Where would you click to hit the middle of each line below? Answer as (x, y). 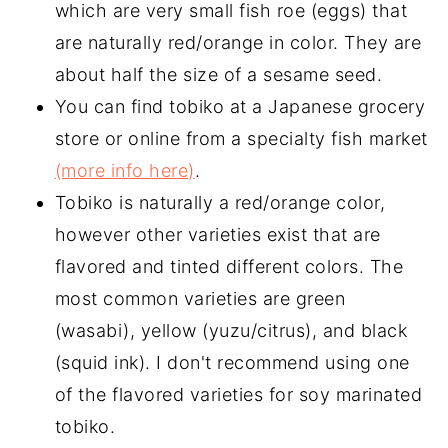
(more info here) (124, 170)
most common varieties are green (200, 298)
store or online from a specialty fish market (241, 138)
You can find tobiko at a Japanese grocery (240, 106)
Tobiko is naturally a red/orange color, (220, 202)
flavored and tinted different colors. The (229, 266)
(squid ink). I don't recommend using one (232, 362)
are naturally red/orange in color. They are (238, 42)
